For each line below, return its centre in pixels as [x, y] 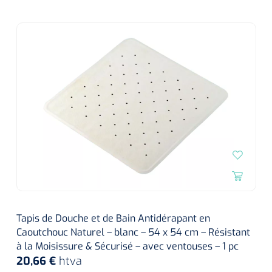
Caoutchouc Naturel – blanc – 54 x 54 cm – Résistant [133, 232]
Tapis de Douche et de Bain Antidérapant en [113, 218]
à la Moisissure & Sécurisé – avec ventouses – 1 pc [127, 246]
